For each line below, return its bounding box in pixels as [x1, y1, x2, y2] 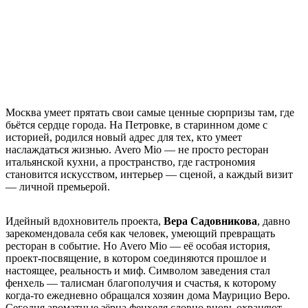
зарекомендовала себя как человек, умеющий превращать [5, 227, 275, 239]
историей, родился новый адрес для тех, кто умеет [5, 131, 242, 143]
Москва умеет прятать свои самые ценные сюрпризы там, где [5, 106, 294, 118]
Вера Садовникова [164, 214, 257, 227]
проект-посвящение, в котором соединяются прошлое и [5, 252, 267, 264]
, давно [257, 214, 290, 227]
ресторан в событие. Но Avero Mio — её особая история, [5, 239, 270, 252]
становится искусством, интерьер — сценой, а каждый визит [5, 168, 293, 180]
